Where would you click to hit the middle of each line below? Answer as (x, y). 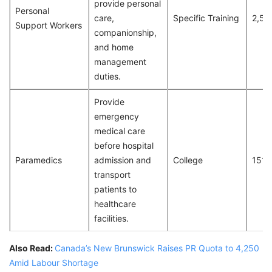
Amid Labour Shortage (54, 263)
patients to (115, 189)
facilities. (111, 219)
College (188, 160)
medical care (120, 131)
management (120, 62)
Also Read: (32, 248)
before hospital (124, 146)
